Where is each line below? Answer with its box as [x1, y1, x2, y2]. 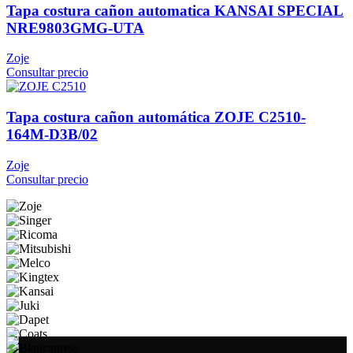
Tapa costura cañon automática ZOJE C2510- [6, 108, 306, 125]
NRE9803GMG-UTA [6, 19, 144, 36]
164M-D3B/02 [6, 125, 98, 143]
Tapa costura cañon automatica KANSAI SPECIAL [6, 2, 344, 19]
